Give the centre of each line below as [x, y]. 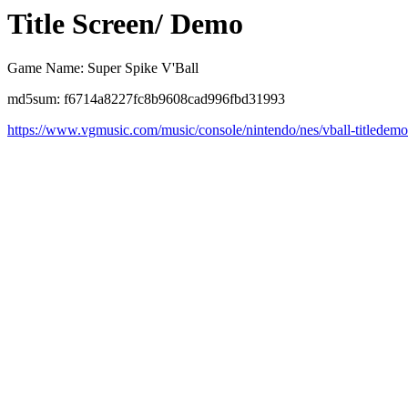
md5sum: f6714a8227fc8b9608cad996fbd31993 [146, 99]
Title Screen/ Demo [125, 24]
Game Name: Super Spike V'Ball [103, 68]
